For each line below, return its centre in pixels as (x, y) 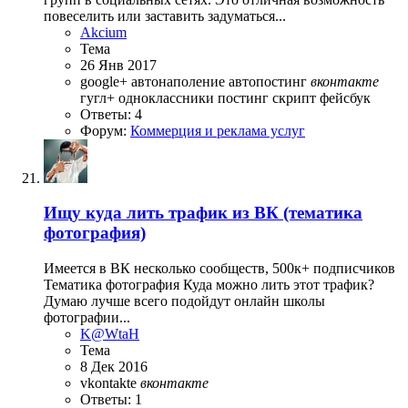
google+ (106, 81)
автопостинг (270, 81)
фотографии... (87, 318)
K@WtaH (110, 334)
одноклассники (168, 97)
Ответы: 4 (111, 114)
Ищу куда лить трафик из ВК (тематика (203, 213)
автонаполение (180, 81)
